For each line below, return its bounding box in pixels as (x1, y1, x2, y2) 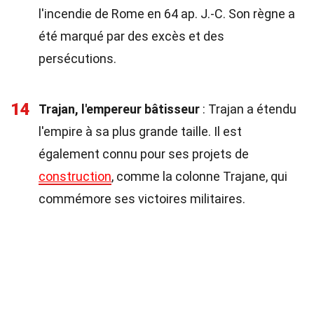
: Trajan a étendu (200, 102, 296, 116)
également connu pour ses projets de (39, 146, 249, 161)
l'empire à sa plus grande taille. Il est (39, 124, 242, 139)
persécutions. (39, 51, 116, 66)
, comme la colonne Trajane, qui (111, 169, 287, 184)
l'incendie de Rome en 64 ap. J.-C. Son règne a (39, 6, 295, 21)
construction (39, 169, 111, 184)
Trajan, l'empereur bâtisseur (39, 102, 200, 116)
